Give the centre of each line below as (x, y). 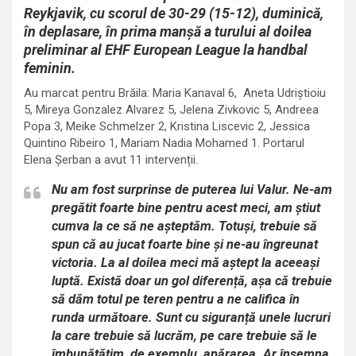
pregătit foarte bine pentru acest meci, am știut (186, 208)
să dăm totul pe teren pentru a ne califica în (176, 299)
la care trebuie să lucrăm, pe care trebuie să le (184, 336)
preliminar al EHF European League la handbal (166, 50)
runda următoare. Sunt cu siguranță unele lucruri (191, 317)
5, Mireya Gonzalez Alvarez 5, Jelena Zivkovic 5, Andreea (171, 110)
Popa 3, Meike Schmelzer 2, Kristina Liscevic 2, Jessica (167, 126)
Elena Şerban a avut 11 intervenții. (111, 160)
